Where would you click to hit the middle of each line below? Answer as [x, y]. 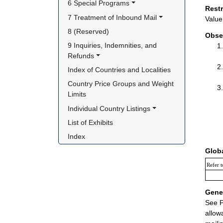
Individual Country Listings [109, 108]
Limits [77, 94]
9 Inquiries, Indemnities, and [112, 45]
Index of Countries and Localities [119, 70]
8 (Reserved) [89, 31]
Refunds [81, 56]
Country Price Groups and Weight [121, 84]
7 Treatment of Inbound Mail [112, 17]
